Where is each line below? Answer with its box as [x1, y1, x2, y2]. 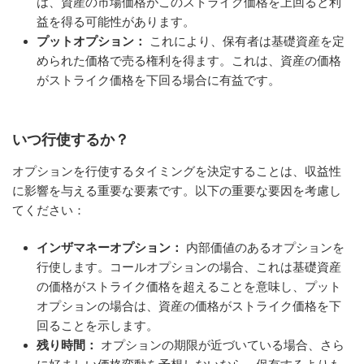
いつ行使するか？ [12, 132, 129, 149]
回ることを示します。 [37, 318, 158, 333]
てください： [12, 202, 85, 217]
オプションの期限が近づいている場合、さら [97, 338, 344, 353]
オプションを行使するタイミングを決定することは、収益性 [12, 163, 341, 178]
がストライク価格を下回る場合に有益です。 [37, 72, 280, 87]
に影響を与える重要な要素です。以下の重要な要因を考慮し [12, 183, 341, 197]
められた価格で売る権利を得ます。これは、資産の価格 [37, 53, 341, 67]
